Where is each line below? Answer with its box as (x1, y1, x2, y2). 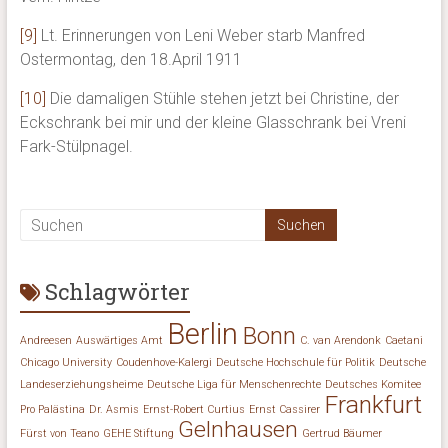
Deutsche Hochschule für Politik (215, 356, 375, 370)
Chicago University (19, 356, 112, 370)
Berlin (166, 317, 238, 352)
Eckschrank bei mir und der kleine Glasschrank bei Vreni (19, 113, 406, 133)
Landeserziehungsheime (19, 378, 143, 392)
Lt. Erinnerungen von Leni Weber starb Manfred (36, 26, 365, 46)
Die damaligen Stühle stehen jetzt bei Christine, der (45, 89, 399, 109)
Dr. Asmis (88, 403, 139, 417)
